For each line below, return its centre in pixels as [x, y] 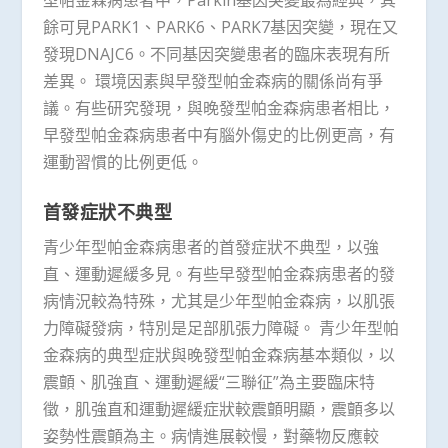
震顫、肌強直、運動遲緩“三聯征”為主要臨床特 [208, 382]
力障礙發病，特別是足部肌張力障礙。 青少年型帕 [220, 328]
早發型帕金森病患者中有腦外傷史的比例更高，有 [218, 134]
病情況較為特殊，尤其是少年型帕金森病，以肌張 [218, 301]
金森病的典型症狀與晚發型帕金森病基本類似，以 [218, 355]
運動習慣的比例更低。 [122, 161]
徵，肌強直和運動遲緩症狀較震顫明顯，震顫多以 [218, 409]
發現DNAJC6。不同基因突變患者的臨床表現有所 [216, 53]
